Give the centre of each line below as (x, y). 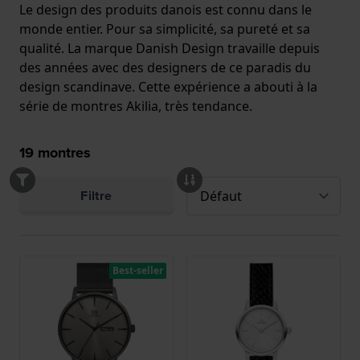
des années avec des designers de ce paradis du (165, 67)
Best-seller (138, 270)
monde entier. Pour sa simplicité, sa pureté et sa (165, 29)
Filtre (96, 196)
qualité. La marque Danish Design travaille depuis (170, 48)
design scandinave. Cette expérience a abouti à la (168, 87)
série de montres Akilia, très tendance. (136, 106)
